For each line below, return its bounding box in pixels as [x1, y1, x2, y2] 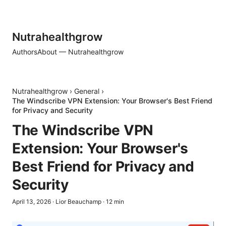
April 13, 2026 [12, 198, 51, 205]
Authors [12, 47, 37, 56]
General [74, 87, 99, 95]
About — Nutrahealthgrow [37, 47, 124, 56]
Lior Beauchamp [55, 198, 101, 205]
